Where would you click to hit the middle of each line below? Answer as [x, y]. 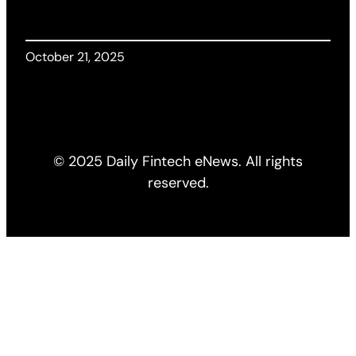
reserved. [178, 183]
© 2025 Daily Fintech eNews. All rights [178, 162]
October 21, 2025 [75, 57]
